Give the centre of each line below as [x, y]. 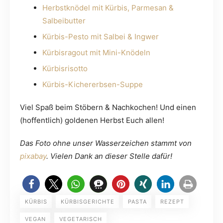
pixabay [33, 156]
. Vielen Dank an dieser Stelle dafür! [109, 156]
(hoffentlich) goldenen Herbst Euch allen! [92, 120]
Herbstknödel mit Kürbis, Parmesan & [108, 7]
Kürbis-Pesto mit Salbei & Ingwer [101, 36]
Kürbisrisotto [65, 68]
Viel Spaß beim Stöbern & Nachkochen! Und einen [108, 107]
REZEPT [172, 201]
